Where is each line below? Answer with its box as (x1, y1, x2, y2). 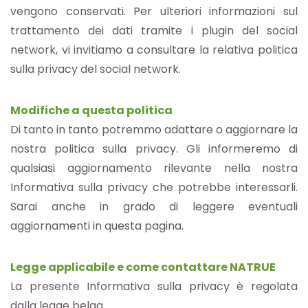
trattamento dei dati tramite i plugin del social (10, 23, 298, 39)
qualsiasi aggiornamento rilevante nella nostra (10, 160, 298, 177)
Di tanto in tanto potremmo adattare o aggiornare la (10, 122, 298, 138)
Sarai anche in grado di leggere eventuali (10, 199, 298, 215)
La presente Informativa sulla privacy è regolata (10, 278, 298, 295)
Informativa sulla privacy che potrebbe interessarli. (10, 179, 298, 196)
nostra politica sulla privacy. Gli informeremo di (10, 141, 298, 157)
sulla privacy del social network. (10, 61, 181, 78)
